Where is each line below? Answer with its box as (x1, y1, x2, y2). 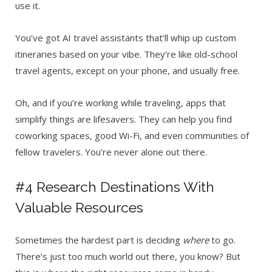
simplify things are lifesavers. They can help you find (15, 112, 232, 125)
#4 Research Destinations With (15, 178, 214, 195)
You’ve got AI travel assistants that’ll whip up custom (15, 31, 236, 44)
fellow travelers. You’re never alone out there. (15, 145, 207, 158)
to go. (209, 234, 236, 246)
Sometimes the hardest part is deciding (15, 234, 183, 246)
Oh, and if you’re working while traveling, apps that (15, 96, 226, 109)
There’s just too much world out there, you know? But (15, 250, 240, 263)
